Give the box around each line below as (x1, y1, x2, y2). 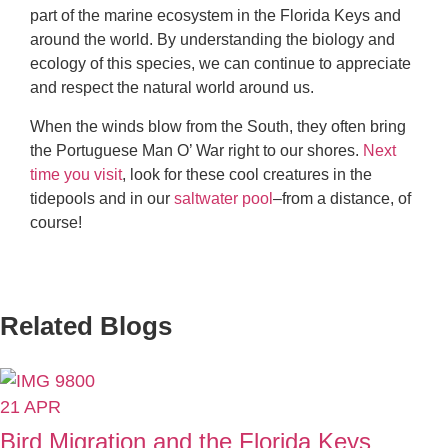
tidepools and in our (30, 189, 174, 207)
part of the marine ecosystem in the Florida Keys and (30, 7, 401, 25)
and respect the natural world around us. (30, 79, 318, 97)
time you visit (30, 165, 122, 183)
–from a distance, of (273, 189, 411, 207)
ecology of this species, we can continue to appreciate (30, 55, 411, 73)
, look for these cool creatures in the (122, 165, 372, 183)
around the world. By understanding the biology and (30, 31, 395, 49)
